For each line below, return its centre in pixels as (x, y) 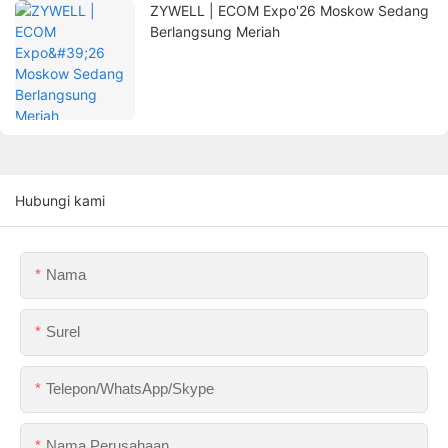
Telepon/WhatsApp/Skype (130, 389)
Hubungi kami (60, 201)
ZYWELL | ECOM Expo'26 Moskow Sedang (289, 11)
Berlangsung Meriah (215, 32)
